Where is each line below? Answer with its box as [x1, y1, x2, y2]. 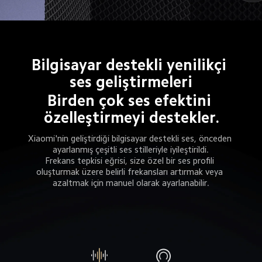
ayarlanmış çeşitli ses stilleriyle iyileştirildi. [53, 144, 209, 154]
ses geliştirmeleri [69, 74, 192, 89]
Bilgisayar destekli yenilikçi [31, 57, 230, 73]
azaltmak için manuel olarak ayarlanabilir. [52, 178, 209, 187]
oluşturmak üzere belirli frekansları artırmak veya [36, 167, 226, 176]
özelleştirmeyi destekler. [43, 110, 219, 126]
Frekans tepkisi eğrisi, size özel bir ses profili [45, 156, 217, 165]
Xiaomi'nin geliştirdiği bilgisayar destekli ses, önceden [27, 133, 234, 143]
